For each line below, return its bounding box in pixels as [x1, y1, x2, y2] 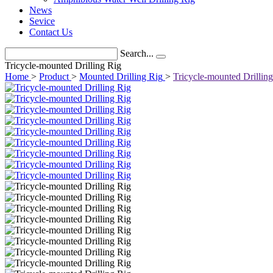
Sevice [29, 16, 55, 26]
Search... [120, 48, 154, 58]
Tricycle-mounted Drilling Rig [5, 60, 121, 71]
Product [39, 71, 69, 82]
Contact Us [29, 27, 73, 37]
